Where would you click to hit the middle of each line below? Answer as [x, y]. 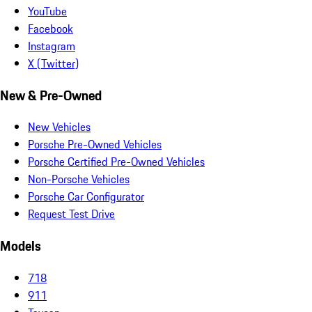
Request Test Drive [71, 214]
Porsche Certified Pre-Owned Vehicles [116, 162]
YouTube [47, 11]
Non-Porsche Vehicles [79, 179]
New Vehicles [59, 127]
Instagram [52, 46]
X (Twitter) [53, 63]
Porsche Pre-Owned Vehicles [95, 145]
